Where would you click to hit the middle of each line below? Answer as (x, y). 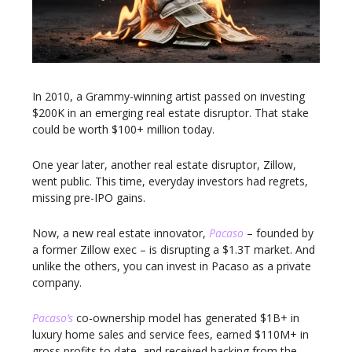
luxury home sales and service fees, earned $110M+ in (170, 335)
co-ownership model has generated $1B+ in (186, 318)
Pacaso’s (53, 318)
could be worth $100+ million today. (123, 130)
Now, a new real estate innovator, (121, 233)
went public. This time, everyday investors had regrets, (170, 181)
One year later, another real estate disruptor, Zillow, (164, 165)
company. (57, 283)
